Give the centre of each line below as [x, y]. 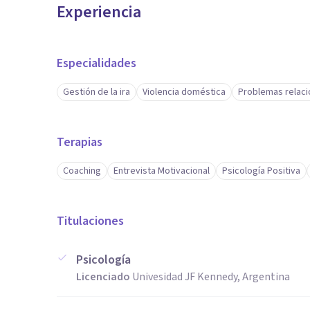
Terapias [80, 142]
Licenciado [103, 277]
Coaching [82, 171]
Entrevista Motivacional [162, 171]
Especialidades [97, 63]
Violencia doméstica [184, 92]
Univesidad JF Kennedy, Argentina [211, 277]
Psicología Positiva [261, 171]
